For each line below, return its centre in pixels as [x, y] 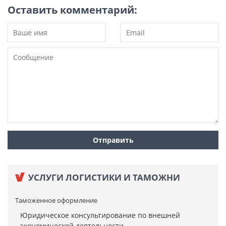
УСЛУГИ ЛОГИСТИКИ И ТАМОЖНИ [104, 178]
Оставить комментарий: [72, 10]
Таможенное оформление [56, 201]
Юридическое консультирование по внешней [100, 215]
